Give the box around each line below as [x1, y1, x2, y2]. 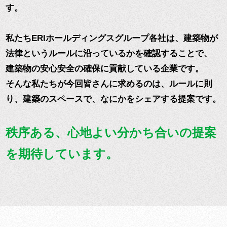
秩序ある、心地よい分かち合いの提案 [6, 126, 216, 140]
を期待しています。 [6, 147, 118, 161]
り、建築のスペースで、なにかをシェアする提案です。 [6, 94, 221, 104]
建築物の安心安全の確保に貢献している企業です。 [6, 64, 204, 74]
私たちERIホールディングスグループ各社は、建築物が [6, 33, 218, 44]
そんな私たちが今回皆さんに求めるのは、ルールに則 [6, 79, 212, 89]
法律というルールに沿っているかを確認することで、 [6, 49, 212, 59]
